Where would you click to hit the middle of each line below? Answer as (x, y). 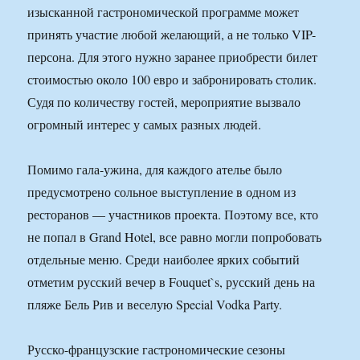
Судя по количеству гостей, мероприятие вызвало (164, 102)
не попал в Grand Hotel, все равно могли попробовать (175, 237)
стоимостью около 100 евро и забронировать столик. (172, 80)
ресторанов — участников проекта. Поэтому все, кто (173, 215)
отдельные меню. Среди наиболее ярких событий (164, 260)
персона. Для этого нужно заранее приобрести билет (173, 57)
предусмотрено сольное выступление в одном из (162, 192)
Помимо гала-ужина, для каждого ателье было (155, 170)
